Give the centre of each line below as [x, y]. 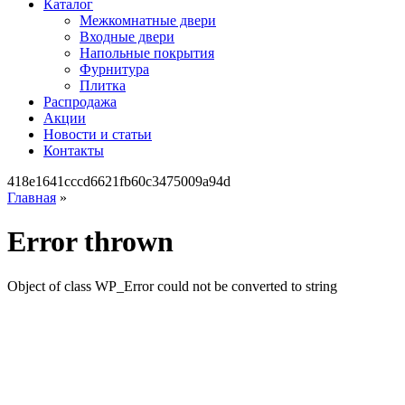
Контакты [74, 151]
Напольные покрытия [147, 53]
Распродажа [80, 102]
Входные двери [127, 37]
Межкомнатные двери [148, 20]
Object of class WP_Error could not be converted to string [172, 286]
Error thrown [90, 242]
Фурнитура [114, 69]
